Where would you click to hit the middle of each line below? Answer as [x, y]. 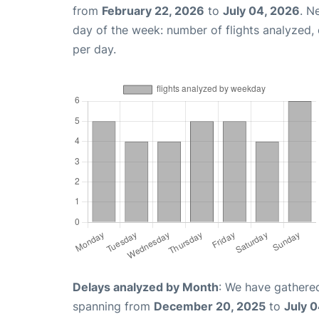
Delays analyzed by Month [146, 287]
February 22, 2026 [153, 10]
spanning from [113, 306]
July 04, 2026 [261, 10]
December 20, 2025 [210, 306]
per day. [94, 49]
